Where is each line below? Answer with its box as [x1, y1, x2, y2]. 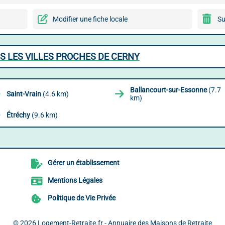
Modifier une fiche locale [52, 15, 128, 23]
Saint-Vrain [6, 90, 41, 98]
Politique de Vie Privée [48, 194, 116, 202]
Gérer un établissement [48, 159, 120, 167]
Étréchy [6, 111, 30, 119]
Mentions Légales [48, 176, 103, 185]
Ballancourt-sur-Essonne [130, 86, 207, 94]
